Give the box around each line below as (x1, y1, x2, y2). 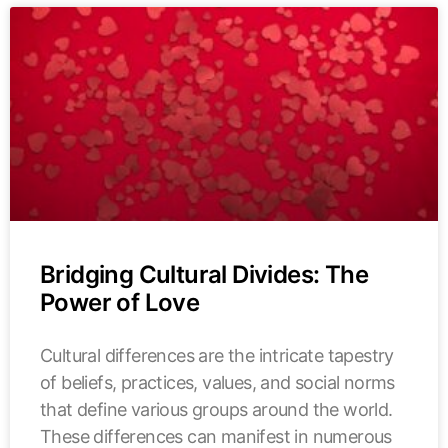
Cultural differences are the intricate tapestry (40, 344, 394, 366)
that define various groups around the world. (40, 398, 393, 420)
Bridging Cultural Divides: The (40, 259, 368, 289)
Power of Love (40, 287, 200, 317)
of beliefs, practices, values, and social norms (40, 371, 395, 393)
